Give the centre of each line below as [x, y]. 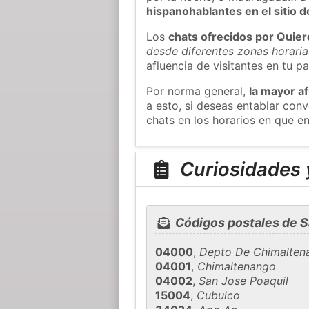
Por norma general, [198, 91]
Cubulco [219, 296]
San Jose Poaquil [244, 281]
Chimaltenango [237, 267]
